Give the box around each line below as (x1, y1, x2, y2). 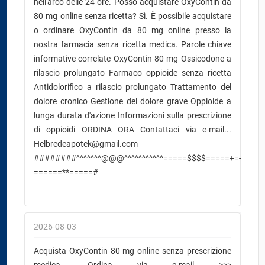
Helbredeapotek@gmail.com (34, 139, 138, 148)
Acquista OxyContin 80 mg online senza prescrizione (34, 246, 231, 256)
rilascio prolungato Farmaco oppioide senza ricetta (34, 68, 231, 77)
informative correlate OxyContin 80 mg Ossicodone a (34, 54, 231, 63)
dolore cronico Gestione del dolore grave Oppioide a (34, 96, 231, 106)
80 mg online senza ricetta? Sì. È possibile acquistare (34, 11, 231, 21)
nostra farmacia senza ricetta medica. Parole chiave (34, 40, 231, 49)
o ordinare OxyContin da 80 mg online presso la (34, 25, 231, 35)
